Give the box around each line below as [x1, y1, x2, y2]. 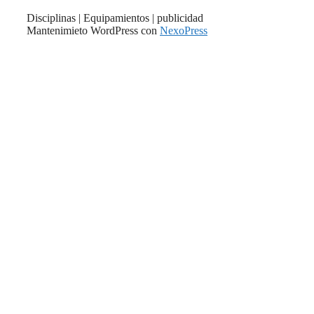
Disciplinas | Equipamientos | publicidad [27, 12, 203, 25]
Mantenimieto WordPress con [27, 25, 160, 37]
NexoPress [160, 25, 207, 37]
